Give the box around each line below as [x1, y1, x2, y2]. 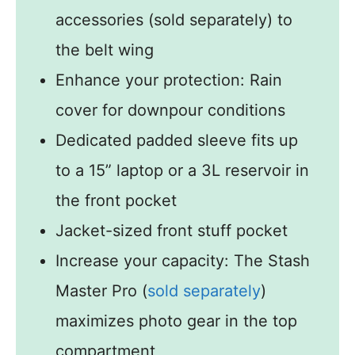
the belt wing [55, 40, 154, 59]
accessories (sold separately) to [55, 10, 292, 29]
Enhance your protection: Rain [55, 70, 282, 90]
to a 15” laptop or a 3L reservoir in [55, 160, 309, 180]
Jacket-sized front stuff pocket [55, 220, 288, 240]
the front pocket [55, 190, 177, 210]
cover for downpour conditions [55, 100, 285, 120]
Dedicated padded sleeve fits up [55, 130, 298, 150]
